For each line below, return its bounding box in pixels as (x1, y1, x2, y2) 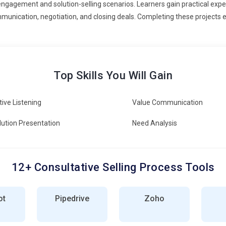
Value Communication (132, 98, 203, 106)
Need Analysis (132, 119, 177, 127)
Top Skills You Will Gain (53, 69, 173, 82)
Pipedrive (54, 193, 89, 203)
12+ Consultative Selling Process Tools (11, 160, 215, 174)
